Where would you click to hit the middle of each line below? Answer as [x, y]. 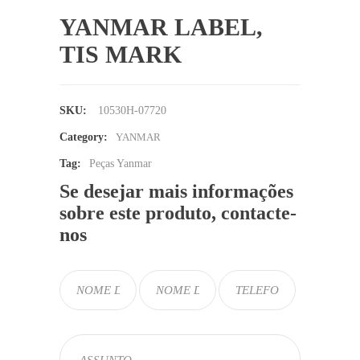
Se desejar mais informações [176, 191]
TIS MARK [121, 54]
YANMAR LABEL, [161, 27]
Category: [84, 137]
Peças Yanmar [121, 164]
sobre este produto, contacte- [178, 213]
